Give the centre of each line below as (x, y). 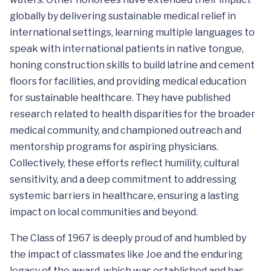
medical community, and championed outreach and (126, 130)
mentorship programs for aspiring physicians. (114, 146)
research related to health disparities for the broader (132, 114)
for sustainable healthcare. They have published (120, 97)
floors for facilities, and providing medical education (128, 81)
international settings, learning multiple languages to (132, 32)
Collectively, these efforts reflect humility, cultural (124, 163)
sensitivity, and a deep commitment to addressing (123, 179)
